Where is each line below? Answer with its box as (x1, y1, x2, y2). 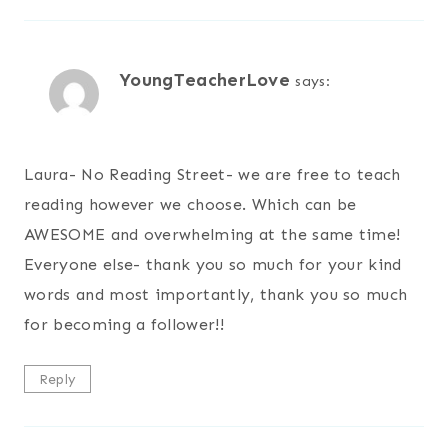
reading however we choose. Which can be (24, 194, 357, 214)
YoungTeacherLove (119, 69, 291, 92)
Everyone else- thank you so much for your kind (24, 254, 402, 274)
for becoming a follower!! (24, 314, 225, 334)
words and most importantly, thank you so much (24, 284, 408, 304)
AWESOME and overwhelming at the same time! (24, 224, 401, 244)
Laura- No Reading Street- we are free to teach (24, 164, 401, 184)
